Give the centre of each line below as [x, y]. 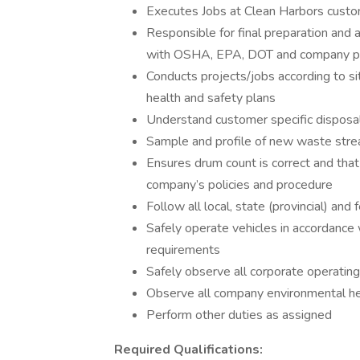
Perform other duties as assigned [239, 315]
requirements [183, 250]
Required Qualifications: [188, 350]
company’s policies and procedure [239, 185]
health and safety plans [211, 98]
